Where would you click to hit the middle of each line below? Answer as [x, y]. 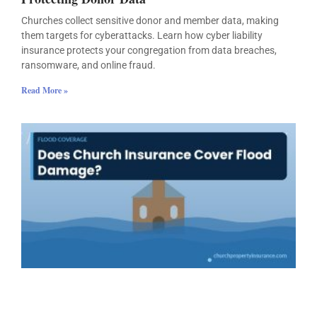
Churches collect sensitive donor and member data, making [150, 21]
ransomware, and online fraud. [88, 65]
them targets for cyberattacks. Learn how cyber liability [142, 36]
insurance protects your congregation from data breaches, [149, 51]
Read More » [45, 91]
